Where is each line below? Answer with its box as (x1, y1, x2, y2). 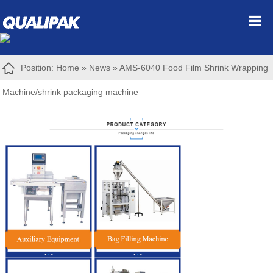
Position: (21, 63, 57, 73)
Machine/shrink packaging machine (2, 87, 139, 97)
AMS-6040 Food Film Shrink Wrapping (119, 63, 269, 73)
